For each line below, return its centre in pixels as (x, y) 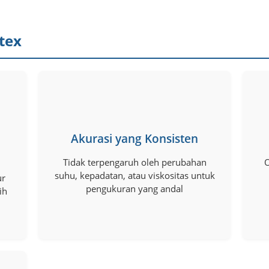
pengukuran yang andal (134, 188)
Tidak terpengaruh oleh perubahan (134, 162)
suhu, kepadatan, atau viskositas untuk (134, 175)
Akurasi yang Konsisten (134, 138)
